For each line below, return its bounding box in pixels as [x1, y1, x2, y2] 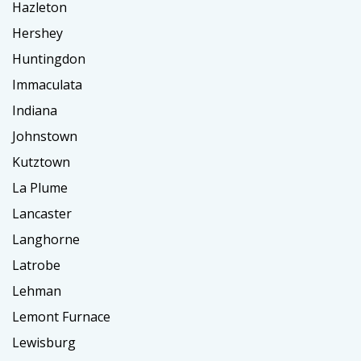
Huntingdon [12, 50, 85, 68]
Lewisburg [12, 334, 76, 352]
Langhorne [12, 230, 80, 249]
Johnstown [12, 127, 77, 146]
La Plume [12, 179, 68, 197]
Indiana [12, 102, 57, 120]
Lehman [12, 282, 61, 301]
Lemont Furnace [12, 308, 110, 326]
